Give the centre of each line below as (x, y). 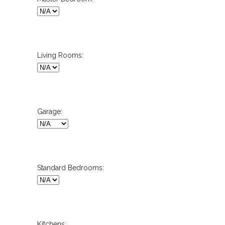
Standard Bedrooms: (71, 168)
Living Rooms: (60, 55)
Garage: (50, 112)
